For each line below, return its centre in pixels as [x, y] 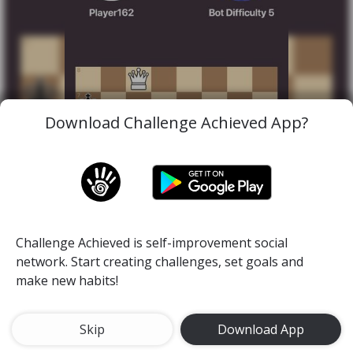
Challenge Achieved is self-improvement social [152, 243]
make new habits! [67, 281]
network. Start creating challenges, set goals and [160, 262]
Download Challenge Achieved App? [176, 123]
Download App [261, 329]
